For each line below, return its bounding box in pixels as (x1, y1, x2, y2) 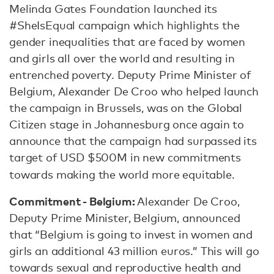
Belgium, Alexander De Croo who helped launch (9, 84, 259, 98)
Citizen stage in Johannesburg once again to (9, 117, 245, 131)
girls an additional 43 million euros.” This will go (9, 244, 259, 257)
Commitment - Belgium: (9, 193, 138, 209)
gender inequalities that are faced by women (9, 35, 246, 48)
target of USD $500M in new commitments (9, 150, 241, 164)
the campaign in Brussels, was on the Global (9, 101, 243, 114)
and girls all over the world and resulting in (9, 51, 235, 65)
